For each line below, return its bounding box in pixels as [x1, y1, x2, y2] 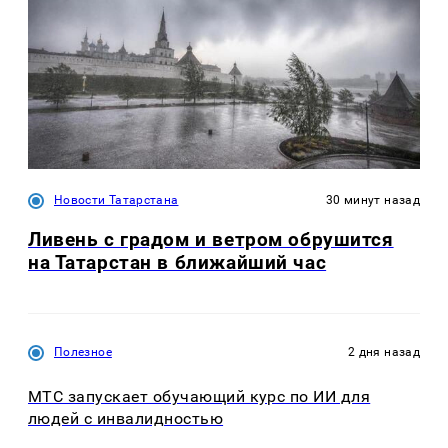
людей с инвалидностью [28, 409, 224, 429]
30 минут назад [325, 192, 420, 207]
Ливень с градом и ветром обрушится [28, 227, 394, 251]
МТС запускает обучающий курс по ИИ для [28, 387, 371, 407]
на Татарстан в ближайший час [28, 250, 327, 274]
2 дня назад [348, 345, 420, 359]
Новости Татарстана [54, 192, 179, 207]
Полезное [54, 345, 112, 359]
